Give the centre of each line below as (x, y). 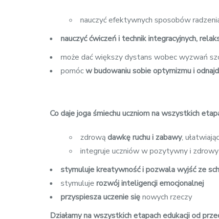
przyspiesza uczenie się (100, 197)
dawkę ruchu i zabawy (145, 137)
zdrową (94, 137)
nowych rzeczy (166, 197)
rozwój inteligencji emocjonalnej (149, 183)
